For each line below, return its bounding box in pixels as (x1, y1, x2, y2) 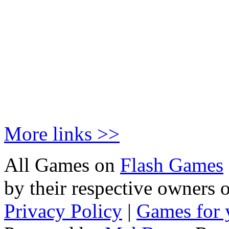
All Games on (4, 153, 120, 176)
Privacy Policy (4, 199, 122, 222)
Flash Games (120, 153, 223, 176)
